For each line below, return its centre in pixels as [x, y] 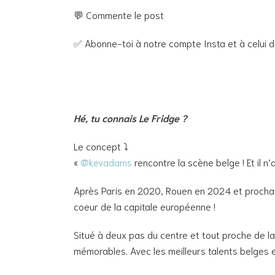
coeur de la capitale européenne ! [145, 206]
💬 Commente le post [119, 14]
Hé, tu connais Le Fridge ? [130, 117]
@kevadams [106, 161]
